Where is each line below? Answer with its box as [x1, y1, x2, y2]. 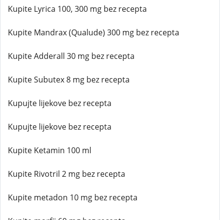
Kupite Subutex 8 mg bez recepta [8, 74, 130, 85]
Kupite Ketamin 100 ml [8, 145, 91, 156]
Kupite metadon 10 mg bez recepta [8, 192, 137, 203]
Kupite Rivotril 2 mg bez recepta [8, 168, 125, 179]
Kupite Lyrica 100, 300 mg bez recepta [8, 3, 147, 14]
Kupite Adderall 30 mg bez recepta [8, 51, 135, 61]
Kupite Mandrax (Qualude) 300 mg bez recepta [8, 27, 179, 38]
